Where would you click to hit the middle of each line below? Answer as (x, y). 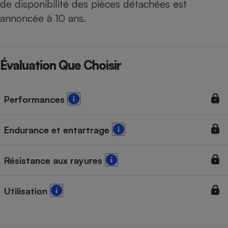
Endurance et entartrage (58, 130)
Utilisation (27, 191)
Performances (36, 99)
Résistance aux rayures (54, 161)
